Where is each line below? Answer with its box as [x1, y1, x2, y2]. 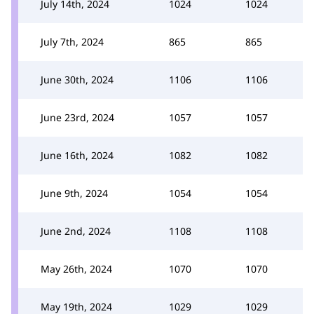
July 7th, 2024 [41, 34, 104, 48]
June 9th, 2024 [41, 186, 108, 200]
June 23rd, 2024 [41, 110, 114, 124]
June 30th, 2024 [41, 72, 114, 86]
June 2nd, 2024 [41, 224, 111, 238]
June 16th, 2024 [41, 148, 114, 162]
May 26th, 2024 [41, 261, 112, 275]
